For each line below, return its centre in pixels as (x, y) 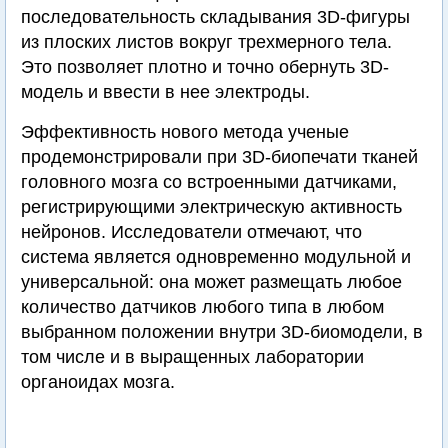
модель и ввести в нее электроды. (165, 92)
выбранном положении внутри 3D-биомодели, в (222, 332)
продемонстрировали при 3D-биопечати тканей (219, 157)
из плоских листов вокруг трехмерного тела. (206, 42)
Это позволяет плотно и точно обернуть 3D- (205, 67)
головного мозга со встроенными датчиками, (209, 182)
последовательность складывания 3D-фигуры (215, 17)
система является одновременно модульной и (216, 257)
